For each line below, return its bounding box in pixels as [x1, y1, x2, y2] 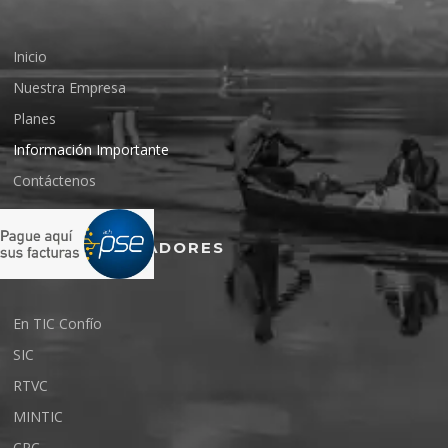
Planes [13, 108, 57, 128]
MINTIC [13, 407, 64, 426]
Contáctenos [13, 170, 97, 190]
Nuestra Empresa [13, 77, 127, 97]
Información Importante [13, 139, 170, 159]
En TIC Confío [13, 314, 103, 333]
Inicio [13, 46, 48, 66]
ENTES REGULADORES [13, 237, 226, 257]
